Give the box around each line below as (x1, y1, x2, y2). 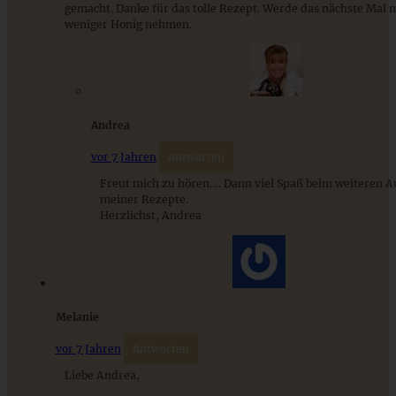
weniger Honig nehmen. (64, 17, 192, 31)
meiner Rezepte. (99, 193, 188, 207)
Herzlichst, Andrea (99, 209, 202, 223)
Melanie (55, 309, 99, 324)
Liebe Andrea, (64, 368, 140, 382)
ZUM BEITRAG (7, 318, 76, 333)
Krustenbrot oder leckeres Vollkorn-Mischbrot (7, 241, 313, 259)
